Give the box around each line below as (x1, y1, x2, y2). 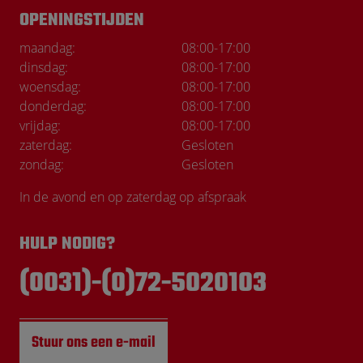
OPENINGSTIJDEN (19, 10, 144, 30)
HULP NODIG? (19, 233, 115, 254)
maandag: (19, 38, 75, 56)
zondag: (19, 155, 64, 173)
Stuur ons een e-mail (32, 333, 156, 351)
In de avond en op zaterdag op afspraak (19, 187, 246, 205)
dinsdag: (19, 58, 68, 75)
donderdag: (19, 96, 87, 114)
